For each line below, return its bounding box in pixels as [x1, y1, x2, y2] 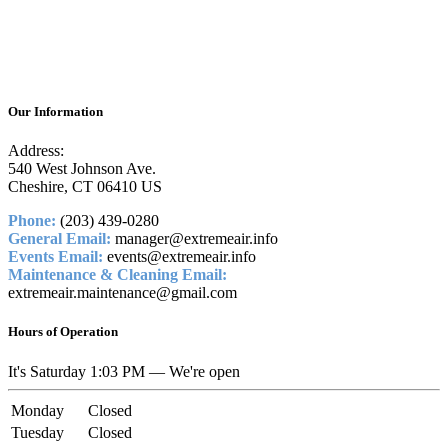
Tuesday [11, 423, 64, 441]
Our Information [8, 103, 103, 119]
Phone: [8, 212, 56, 230]
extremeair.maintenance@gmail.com [8, 284, 237, 302]
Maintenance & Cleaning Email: [8, 266, 227, 284]
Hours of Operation [8, 324, 118, 340]
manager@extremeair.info [111, 230, 278, 248]
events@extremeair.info [103, 248, 256, 266]
